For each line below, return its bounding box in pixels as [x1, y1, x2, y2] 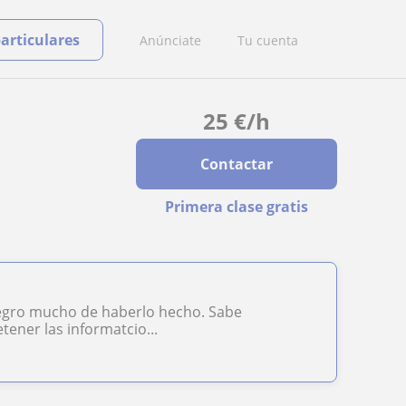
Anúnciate [140, 31, 201, 49]
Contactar [199, 154, 273, 174]
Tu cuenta [237, 31, 298, 49]
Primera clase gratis [164, 197, 308, 217]
